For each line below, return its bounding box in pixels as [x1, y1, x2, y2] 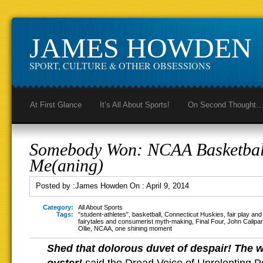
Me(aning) [29, 156, 103, 175]
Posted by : [36, 181, 75, 190]
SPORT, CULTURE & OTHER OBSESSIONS [29, 59, 211, 72]
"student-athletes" [78, 211, 129, 218]
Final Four [195, 218, 224, 225]
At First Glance [30, 100, 82, 109]
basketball [132, 211, 161, 218]
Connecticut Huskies [164, 211, 224, 218]
